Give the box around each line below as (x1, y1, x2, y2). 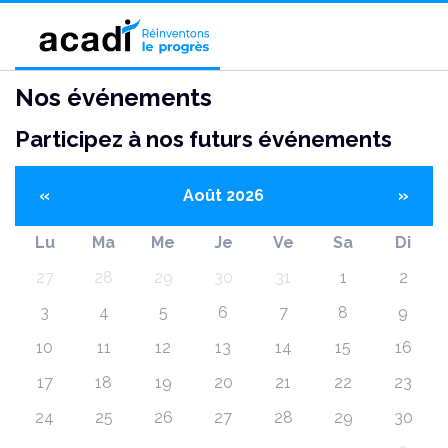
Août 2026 (183, 186, 264, 206)
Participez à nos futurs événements (15, 126, 392, 152)
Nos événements (15, 83, 212, 112)
